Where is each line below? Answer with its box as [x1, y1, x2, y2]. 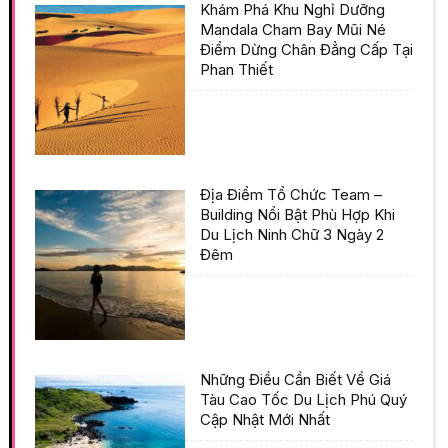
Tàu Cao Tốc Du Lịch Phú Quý [200, 389, 407, 409]
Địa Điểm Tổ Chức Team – [200, 184, 382, 204]
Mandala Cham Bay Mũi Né [200, 19, 386, 39]
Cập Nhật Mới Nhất [200, 409, 330, 429]
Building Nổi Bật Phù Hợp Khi [200, 204, 395, 224]
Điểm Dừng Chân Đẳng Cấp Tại [200, 39, 413, 59]
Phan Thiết [200, 59, 273, 79]
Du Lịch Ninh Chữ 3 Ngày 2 [200, 224, 384, 244]
